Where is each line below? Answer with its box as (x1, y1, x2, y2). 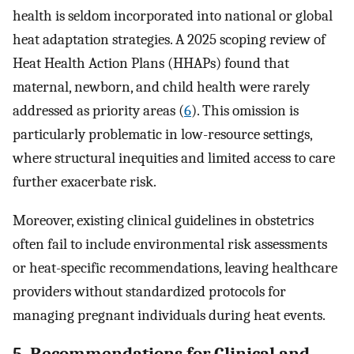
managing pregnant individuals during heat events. (13, 306, 326, 324)
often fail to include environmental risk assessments (13, 235, 327, 253)
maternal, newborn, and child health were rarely (13, 78, 310, 96)
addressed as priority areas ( (13, 102, 184, 120)
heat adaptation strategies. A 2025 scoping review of (13, 31, 326, 49)
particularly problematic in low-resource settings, (13, 126, 312, 144)
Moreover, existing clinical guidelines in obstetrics (13, 211, 314, 229)
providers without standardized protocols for (13, 282, 286, 300)
